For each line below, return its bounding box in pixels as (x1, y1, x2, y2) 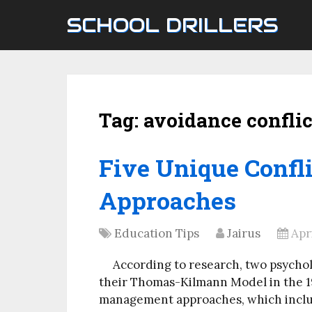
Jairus (227, 226, 260, 241)
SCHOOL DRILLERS (67, 13, 278, 38)
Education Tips (114, 226, 199, 241)
